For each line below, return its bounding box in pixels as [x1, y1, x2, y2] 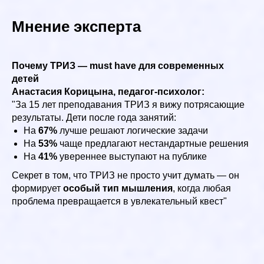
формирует [12, 183, 63, 194]
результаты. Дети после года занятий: [12, 113, 176, 123]
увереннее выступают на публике [57, 151, 207, 162]
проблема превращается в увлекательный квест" [12, 196, 227, 207]
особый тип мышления [63, 183, 173, 194]
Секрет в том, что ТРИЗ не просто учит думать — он [12, 170, 239, 181]
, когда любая [173, 183, 231, 194]
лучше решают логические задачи [57, 126, 208, 136]
